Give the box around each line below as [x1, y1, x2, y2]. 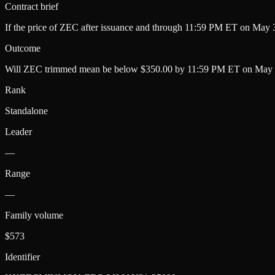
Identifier [5, 251, 40, 262]
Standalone [5, 105, 48, 116]
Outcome [5, 42, 41, 53]
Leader [5, 126, 32, 137]
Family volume [5, 209, 63, 220]
